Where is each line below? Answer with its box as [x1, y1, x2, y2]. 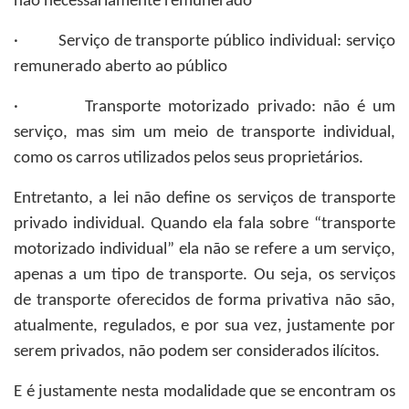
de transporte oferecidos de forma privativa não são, [14, 292, 395, 309]
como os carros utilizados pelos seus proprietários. [14, 150, 363, 167]
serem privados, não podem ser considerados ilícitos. [14, 343, 380, 361]
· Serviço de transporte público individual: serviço [14, 33, 395, 50]
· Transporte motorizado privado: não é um [14, 99, 395, 116]
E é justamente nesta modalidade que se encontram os [14, 383, 395, 401]
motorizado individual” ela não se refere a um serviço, [14, 241, 395, 258]
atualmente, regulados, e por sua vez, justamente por [14, 318, 395, 335]
